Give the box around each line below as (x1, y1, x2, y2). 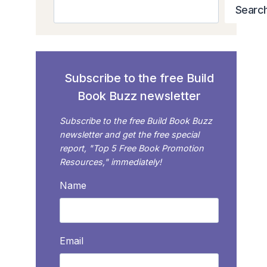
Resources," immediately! (60, 156, 162, 167)
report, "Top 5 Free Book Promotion (60, 142, 204, 153)
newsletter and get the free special (60, 129, 200, 139)
